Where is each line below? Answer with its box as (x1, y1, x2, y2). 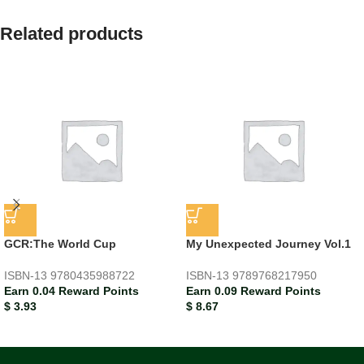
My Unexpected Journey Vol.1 (186, 236, 351, 250)
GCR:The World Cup (4, 236, 116, 250)
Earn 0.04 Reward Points (4, 284, 139, 297)
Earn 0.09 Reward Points (186, 284, 321, 297)
